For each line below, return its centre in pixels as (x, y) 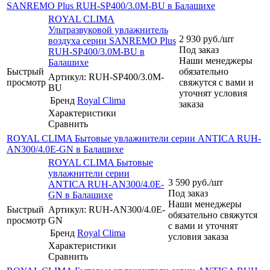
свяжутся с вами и (216, 82)
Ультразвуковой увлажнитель (108, 30)
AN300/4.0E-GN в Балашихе (65, 149)
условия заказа (198, 236)
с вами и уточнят (203, 225)
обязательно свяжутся (213, 215)
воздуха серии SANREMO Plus (112, 40)
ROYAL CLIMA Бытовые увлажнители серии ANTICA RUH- (134, 138)
